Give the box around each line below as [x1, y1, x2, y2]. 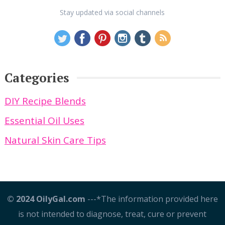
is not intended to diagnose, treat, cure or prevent [18, 208, 207, 220]
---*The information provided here [85, 193, 218, 205]
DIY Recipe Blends [4, 94, 86, 108]
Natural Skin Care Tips [4, 134, 106, 147]
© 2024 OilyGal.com [7, 193, 85, 205]
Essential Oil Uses [4, 114, 84, 128]
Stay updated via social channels [60, 8, 165, 18]
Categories [4, 69, 69, 86]
